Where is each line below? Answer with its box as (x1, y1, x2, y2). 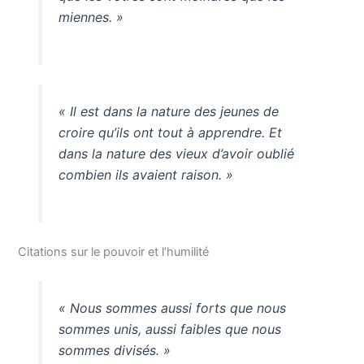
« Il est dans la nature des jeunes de (58, 102, 279, 119)
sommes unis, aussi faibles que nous (58, 320, 281, 337)
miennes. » (58, 9, 123, 26)
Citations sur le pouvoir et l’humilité (18, 244, 210, 259)
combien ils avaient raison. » (58, 166, 233, 183)
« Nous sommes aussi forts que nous (58, 299, 286, 316)
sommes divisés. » (58, 341, 171, 358)
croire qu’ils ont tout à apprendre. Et (58, 123, 282, 141)
